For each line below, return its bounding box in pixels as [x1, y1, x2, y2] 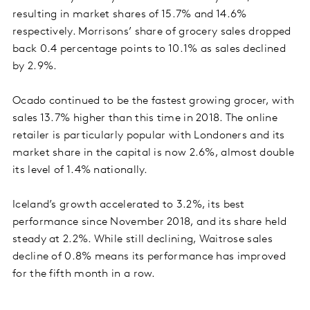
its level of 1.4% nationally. [12, 165, 148, 176]
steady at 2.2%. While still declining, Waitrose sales [12, 234, 273, 246]
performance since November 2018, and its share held [12, 217, 287, 228]
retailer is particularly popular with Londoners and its [12, 130, 285, 142]
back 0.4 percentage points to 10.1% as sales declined [12, 44, 286, 55]
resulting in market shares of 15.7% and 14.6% [12, 9, 247, 21]
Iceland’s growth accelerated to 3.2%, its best [12, 199, 245, 211]
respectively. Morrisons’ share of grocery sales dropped [12, 26, 291, 38]
